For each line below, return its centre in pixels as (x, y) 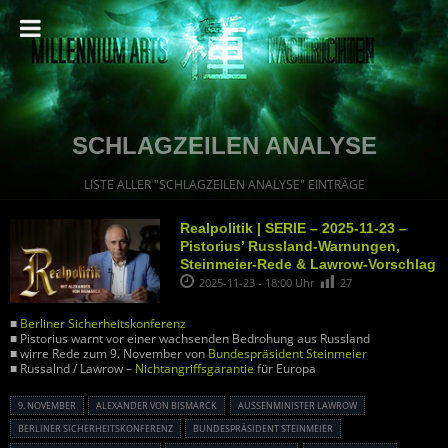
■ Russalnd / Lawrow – (72, 369)
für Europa (285, 369)
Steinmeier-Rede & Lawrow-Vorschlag (308, 264)
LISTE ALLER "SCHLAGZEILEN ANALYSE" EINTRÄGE (224, 184)
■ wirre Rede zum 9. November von (109, 354)
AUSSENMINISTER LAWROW (293, 406)
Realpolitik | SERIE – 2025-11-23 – (293, 228)
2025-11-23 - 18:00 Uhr (258, 282)
